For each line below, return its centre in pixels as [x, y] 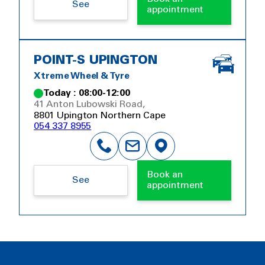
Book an [165, 175]
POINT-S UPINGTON [96, 61]
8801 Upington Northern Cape [100, 116]
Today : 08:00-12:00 [87, 93]
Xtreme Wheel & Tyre [82, 76]
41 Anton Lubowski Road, [89, 105]
